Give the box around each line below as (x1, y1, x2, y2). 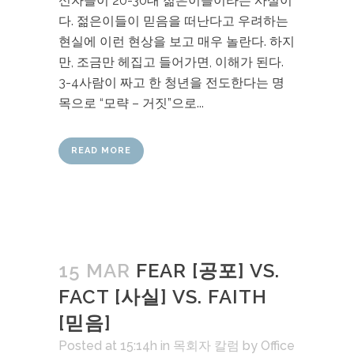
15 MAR (58, 259, 130, 282)
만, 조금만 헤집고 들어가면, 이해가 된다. (58, 55, 284, 70)
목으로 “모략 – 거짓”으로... (58, 96, 204, 111)
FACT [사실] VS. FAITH (58, 285, 267, 308)
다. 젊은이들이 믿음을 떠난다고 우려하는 (58, 13, 288, 28)
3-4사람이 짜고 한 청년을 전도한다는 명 (58, 75, 284, 90)
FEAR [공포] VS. (136, 259, 280, 282)
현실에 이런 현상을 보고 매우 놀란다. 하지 (58, 34, 295, 49)
